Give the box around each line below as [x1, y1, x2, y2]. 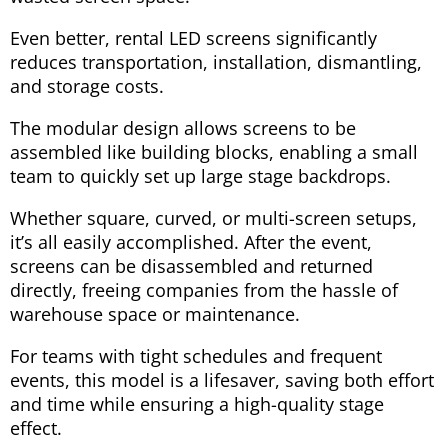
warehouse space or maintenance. [10, 302, 300, 327]
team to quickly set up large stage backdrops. [10, 164, 391, 189]
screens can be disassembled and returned [10, 254, 373, 279]
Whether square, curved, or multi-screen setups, [10, 206, 417, 231]
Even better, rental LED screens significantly [10, 26, 377, 51]
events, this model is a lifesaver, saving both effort [10, 368, 434, 393]
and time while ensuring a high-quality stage [10, 392, 384, 417]
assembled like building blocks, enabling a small [10, 140, 418, 165]
